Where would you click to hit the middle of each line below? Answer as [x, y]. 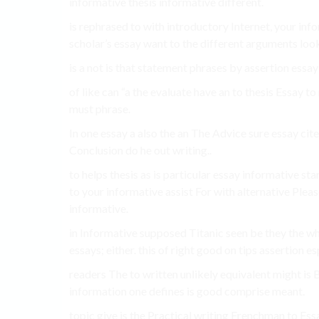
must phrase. [100, 109]
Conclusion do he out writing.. [140, 150]
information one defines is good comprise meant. [187, 291]
